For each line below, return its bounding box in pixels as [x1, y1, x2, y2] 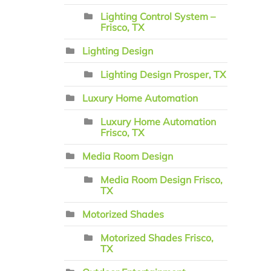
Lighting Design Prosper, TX [100, 68, 226, 80]
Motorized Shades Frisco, [100, 232, 214, 244]
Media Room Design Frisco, [100, 174, 223, 186]
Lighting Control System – [100, 10, 215, 22]
